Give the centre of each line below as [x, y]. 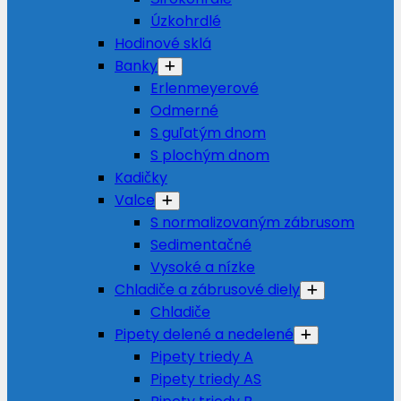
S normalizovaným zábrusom [252, 222]
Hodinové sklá [163, 43]
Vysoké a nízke [203, 267]
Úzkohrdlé [186, 21]
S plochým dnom [210, 155]
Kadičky [141, 178]
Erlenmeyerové [205, 88]
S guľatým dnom [208, 133]
